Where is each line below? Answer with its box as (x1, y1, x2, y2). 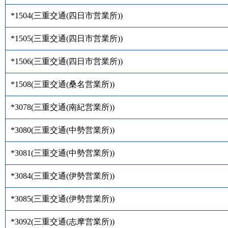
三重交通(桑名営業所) (34, 79, 112, 89)
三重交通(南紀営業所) (34, 102, 112, 111)
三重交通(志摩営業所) (34, 217, 112, 226)
